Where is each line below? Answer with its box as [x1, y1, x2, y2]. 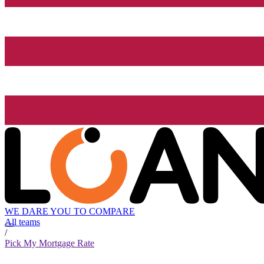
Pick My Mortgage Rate [5, 238, 94, 249]
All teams [5, 217, 40, 227]
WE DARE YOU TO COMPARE [5, 206, 135, 217]
